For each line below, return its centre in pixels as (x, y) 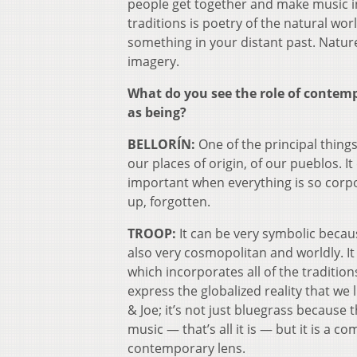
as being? (157, 112)
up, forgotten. (169, 201)
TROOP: (152, 233)
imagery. (153, 61)
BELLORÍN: (161, 144)
